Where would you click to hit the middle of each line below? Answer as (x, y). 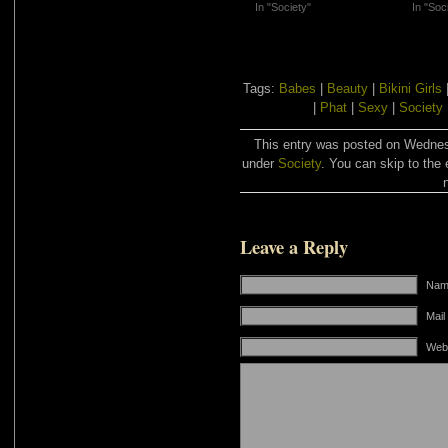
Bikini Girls (410, 88)
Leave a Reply (294, 246)
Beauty (347, 88)
